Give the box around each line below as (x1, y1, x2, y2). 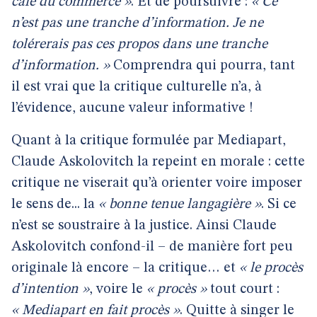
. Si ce (261, 197, 296, 212)
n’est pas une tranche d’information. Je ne (11, 16, 263, 30)
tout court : (207, 282, 279, 296)
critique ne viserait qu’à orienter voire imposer (11, 176, 302, 190)
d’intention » (11, 282, 89, 296)
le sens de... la (11, 197, 98, 212)
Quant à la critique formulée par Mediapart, (11, 134, 286, 148)
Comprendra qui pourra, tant (110, 59, 295, 73)
